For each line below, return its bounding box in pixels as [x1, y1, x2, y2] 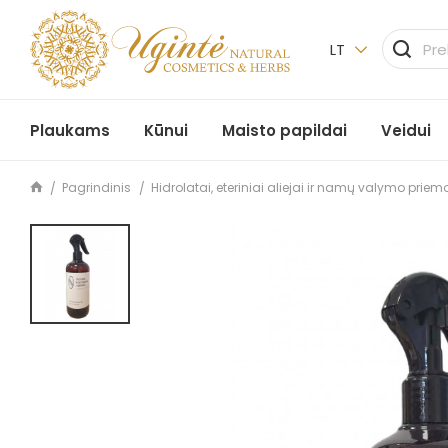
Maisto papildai [222, 119, 347, 141]
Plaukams [30, 119, 110, 141]
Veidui [381, 119, 431, 141]
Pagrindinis [62, 178, 131, 196]
